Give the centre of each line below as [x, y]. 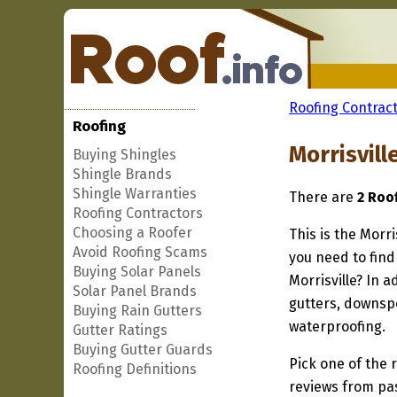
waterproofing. [337, 327]
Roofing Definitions [135, 369]
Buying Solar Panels [137, 272]
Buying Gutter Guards [143, 350]
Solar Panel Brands [135, 291]
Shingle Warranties [135, 194]
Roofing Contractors [138, 213]
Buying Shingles [125, 155]
